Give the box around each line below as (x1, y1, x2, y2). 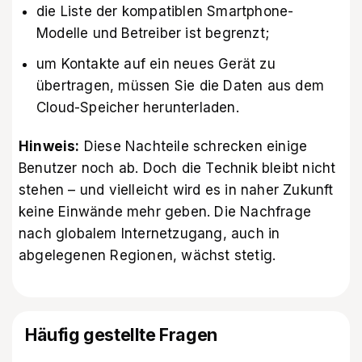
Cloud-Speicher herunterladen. (36, 99, 239, 116)
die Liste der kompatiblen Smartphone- (36, 3, 294, 20)
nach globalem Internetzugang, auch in (19, 225, 280, 242)
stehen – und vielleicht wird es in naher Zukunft (19, 181, 334, 198)
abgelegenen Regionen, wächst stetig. (19, 246, 276, 263)
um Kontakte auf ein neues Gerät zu (36, 55, 276, 72)
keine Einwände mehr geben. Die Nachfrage (19, 203, 312, 220)
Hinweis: (19, 137, 80, 154)
